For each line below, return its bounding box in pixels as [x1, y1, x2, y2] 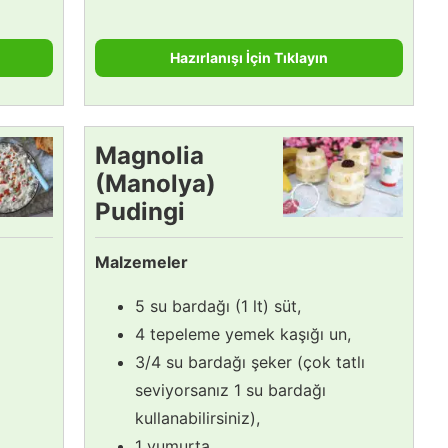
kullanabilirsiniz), [135, 407, 260, 428]
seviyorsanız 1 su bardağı [135, 379, 326, 400]
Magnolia [95, 140, 204, 170]
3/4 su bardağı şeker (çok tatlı [135, 351, 365, 372]
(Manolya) [95, 168, 216, 198]
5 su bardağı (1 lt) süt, [135, 295, 301, 316]
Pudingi [95, 196, 185, 226]
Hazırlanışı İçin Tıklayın [170, 48, 328, 66]
